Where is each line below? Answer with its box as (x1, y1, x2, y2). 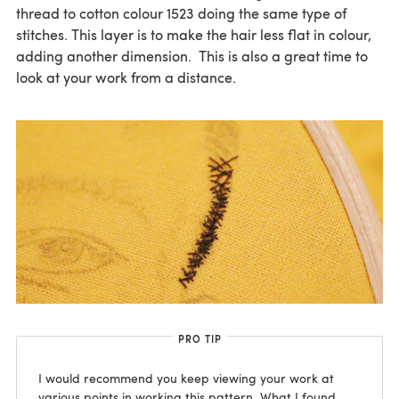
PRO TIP (177, 332, 222, 346)
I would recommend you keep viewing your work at (38, 370, 334, 387)
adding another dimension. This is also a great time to (16, 46, 368, 66)
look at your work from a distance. (16, 68, 236, 87)
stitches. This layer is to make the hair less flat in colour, (16, 25, 371, 45)
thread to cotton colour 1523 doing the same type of (16, 4, 346, 23)
